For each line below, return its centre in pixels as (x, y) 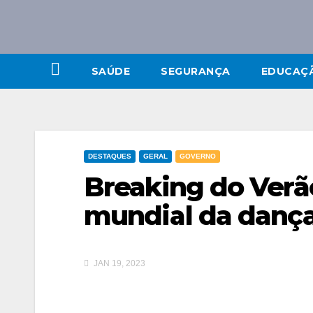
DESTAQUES (110, 156)
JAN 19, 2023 (118, 264)
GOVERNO (198, 156)
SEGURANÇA (196, 71)
